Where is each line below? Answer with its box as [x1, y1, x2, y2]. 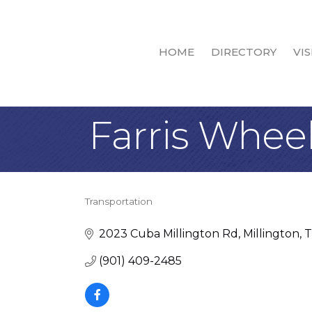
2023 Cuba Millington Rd [99, 227, 238, 240]
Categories [84, 203, 172, 223]
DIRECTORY [211, 45, 276, 59]
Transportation [85, 196, 153, 207]
